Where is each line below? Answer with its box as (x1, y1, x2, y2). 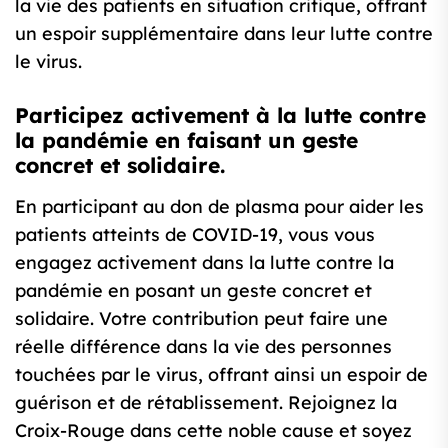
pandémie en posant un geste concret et (15, 279, 372, 303)
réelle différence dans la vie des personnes (15, 335, 392, 359)
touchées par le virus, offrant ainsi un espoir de (15, 363, 428, 387)
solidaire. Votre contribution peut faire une (15, 307, 388, 331)
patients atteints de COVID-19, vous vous (15, 223, 375, 247)
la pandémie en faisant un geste (15, 127, 358, 154)
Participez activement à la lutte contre (15, 102, 426, 129)
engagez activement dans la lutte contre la (15, 251, 394, 275)
